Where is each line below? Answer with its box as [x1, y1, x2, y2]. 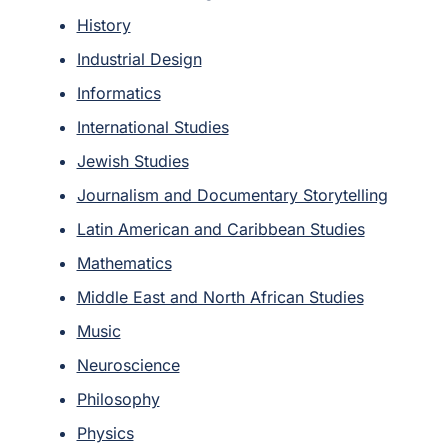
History [76, 14, 131, 35]
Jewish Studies [76, 150, 189, 171]
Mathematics [76, 252, 172, 273]
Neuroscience [76, 354, 180, 375]
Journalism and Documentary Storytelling [76, 184, 388, 205]
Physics [76, 422, 134, 443]
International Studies [76, 116, 229, 137]
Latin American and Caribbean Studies [76, 218, 365, 239]
